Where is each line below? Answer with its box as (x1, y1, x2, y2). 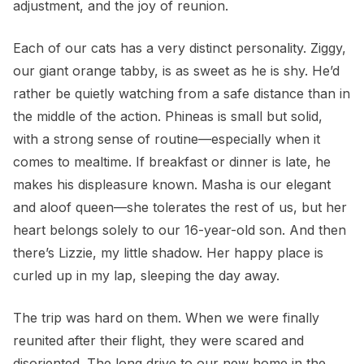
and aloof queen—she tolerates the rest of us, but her (13, 199, 347, 216)
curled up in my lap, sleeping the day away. (13, 267, 279, 284)
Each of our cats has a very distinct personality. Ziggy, (13, 40, 346, 57)
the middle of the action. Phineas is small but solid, (13, 108, 323, 125)
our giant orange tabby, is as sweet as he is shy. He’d (13, 63, 340, 80)
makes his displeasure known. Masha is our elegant (13, 176, 331, 193)
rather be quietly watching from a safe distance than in (13, 85, 350, 102)
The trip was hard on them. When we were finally (13, 310, 319, 327)
